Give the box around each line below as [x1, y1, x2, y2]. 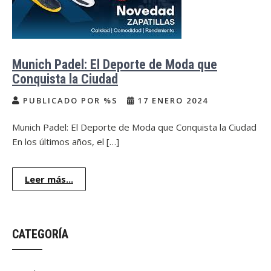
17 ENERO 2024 [135, 95, 208, 106]
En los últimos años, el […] [12, 135, 119, 148]
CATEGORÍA [12, 227, 68, 241]
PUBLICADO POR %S [20, 95, 121, 106]
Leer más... [25, 173, 73, 185]
